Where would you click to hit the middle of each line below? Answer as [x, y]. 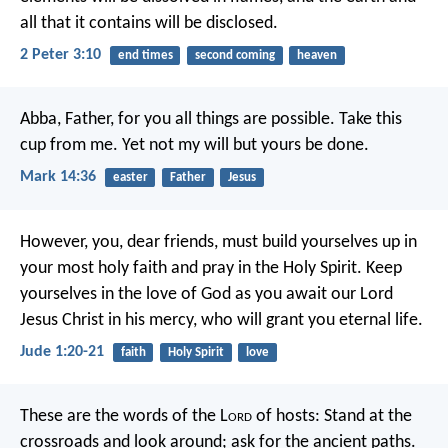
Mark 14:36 [58, 177]
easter [130, 178]
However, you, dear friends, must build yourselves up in [218, 242]
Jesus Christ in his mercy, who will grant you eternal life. [221, 320]
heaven [316, 55]
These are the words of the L [124, 416]
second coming [234, 55]
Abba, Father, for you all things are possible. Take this [211, 120]
